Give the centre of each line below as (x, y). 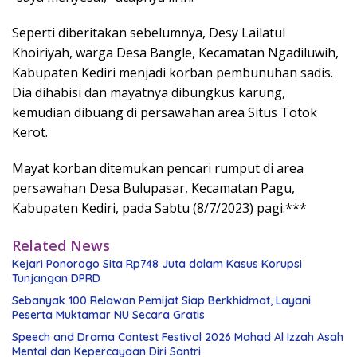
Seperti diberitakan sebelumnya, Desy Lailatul (149, 33)
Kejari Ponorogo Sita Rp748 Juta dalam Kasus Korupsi (157, 264)
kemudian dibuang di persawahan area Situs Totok (165, 113)
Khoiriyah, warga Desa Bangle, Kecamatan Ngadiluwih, (175, 53)
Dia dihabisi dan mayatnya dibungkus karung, (149, 93)
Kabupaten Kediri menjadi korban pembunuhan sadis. (173, 73)
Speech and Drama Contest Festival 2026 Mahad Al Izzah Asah (178, 337)
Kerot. (30, 133)
